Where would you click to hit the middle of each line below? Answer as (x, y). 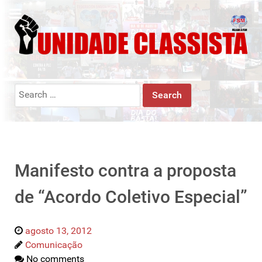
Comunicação (54, 244)
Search (28, 89)
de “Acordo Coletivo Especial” (131, 196)
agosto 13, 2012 (58, 230)
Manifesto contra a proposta (125, 170)
